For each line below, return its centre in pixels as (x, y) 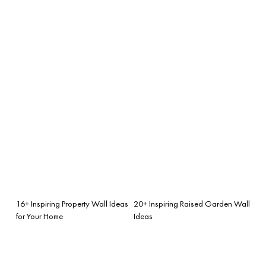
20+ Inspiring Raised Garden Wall (192, 203)
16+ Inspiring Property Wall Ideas (72, 203)
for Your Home (39, 216)
